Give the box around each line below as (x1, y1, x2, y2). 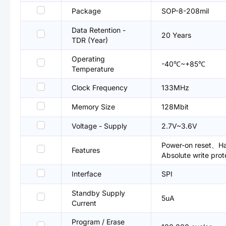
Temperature (72, 65, 114, 73)
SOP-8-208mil (161, 7, 209, 15)
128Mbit (161, 102, 189, 111)
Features (72, 146, 100, 154)
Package (72, 7, 101, 15)
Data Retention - (72, 26, 126, 34)
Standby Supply (72, 189, 125, 197)
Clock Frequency (72, 83, 128, 92)
